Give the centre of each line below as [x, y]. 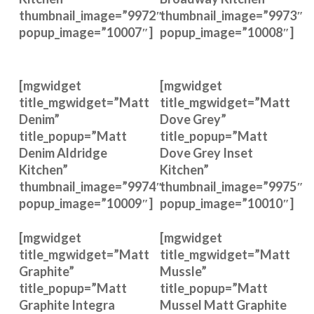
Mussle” [183, 271]
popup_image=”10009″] [86, 203]
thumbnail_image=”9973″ [232, 15]
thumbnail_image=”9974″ [90, 186]
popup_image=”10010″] [227, 203]
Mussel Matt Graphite [223, 305]
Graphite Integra [67, 305]
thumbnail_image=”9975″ [232, 186]
